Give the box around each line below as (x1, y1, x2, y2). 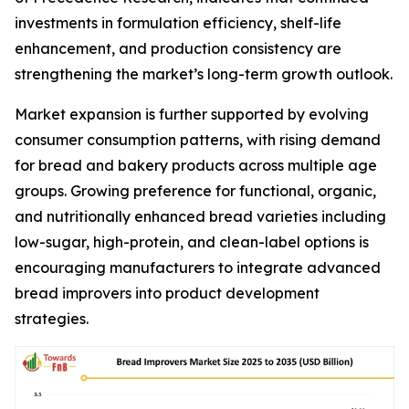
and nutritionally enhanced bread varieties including (15, 207, 386, 225)
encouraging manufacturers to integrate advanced (15, 258, 381, 277)
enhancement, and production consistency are (15, 39, 341, 58)
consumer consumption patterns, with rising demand (15, 131, 381, 149)
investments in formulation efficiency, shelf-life (15, 14, 341, 32)
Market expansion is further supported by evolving (15, 105, 369, 123)
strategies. (15, 309, 89, 328)
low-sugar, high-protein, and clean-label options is (15, 233, 369, 251)
